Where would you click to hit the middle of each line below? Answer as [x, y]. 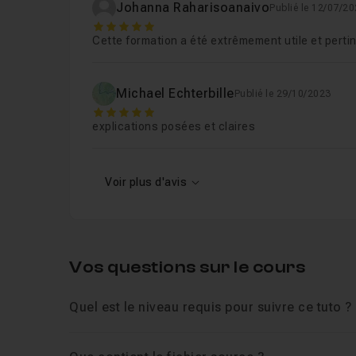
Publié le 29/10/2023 [282, 94]
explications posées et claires [174, 126]
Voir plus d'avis [146, 182]
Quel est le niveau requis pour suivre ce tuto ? [211, 307]
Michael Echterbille [175, 93]
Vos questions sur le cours [188, 267]
